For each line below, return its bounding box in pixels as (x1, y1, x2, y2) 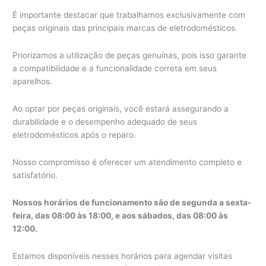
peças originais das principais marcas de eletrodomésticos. (12, 23, 238, 33)
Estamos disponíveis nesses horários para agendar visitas (12, 251, 233, 261)
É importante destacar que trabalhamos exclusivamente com (12, 9, 246, 20)
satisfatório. (12, 170, 58, 180)
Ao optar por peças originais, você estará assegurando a (12, 103, 229, 113)
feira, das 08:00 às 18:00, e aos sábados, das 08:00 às (12, 210, 229, 220)
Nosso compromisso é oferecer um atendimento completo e (12, 157, 242, 167)
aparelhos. (12, 76, 53, 86)
